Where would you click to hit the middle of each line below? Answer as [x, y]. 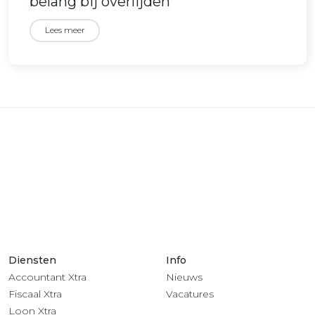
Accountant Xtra [47, 277]
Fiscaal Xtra [35, 294]
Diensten [32, 260]
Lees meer [65, 30]
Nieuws [184, 277]
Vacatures [190, 294]
